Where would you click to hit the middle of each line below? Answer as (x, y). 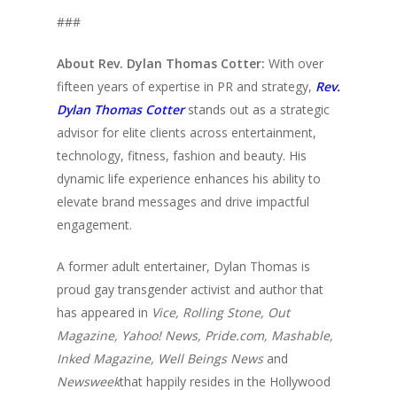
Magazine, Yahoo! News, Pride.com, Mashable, (195, 335)
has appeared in (104, 312)
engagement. (94, 225)
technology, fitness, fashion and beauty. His (182, 156)
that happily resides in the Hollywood (225, 381)
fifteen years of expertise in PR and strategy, (186, 86)
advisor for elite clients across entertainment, (187, 132)
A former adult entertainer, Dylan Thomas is (183, 266)
